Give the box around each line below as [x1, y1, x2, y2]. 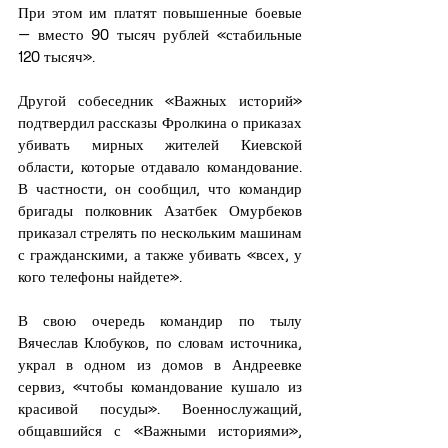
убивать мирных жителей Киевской [18, 135, 302, 154]
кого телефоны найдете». [18, 267, 186, 286]
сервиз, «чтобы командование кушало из [18, 377, 302, 396]
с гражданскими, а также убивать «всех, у [18, 245, 302, 264]
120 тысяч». [18, 47, 99, 66]
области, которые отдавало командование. [18, 157, 302, 176]
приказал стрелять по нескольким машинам [18, 223, 302, 242]
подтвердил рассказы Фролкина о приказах [18, 113, 302, 132]
